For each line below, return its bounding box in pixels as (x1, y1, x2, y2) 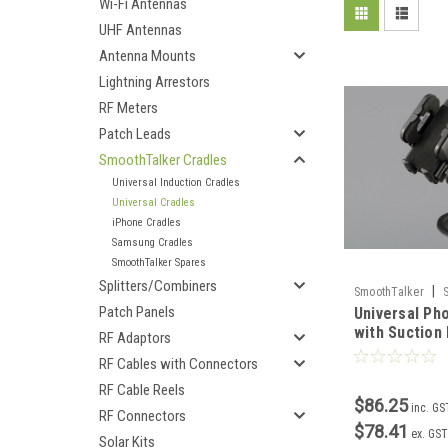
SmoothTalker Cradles (99, 151, 227, 169)
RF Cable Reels (99, 381, 185, 399)
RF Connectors (99, 407, 186, 425)
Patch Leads (99, 125, 171, 143)
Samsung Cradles (112, 236, 193, 249)
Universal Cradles (112, 196, 195, 209)
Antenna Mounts (99, 47, 196, 65)
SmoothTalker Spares (112, 256, 206, 269)
